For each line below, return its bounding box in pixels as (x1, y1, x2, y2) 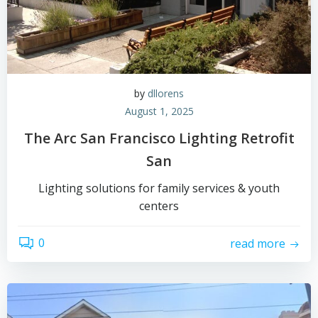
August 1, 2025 (124, 104, 194, 118)
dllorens (148, 86, 184, 100)
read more (230, 236, 285, 252)
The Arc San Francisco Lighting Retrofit (23, 128, 295, 148)
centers (139, 197, 179, 214)
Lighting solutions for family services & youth (38, 180, 280, 196)
